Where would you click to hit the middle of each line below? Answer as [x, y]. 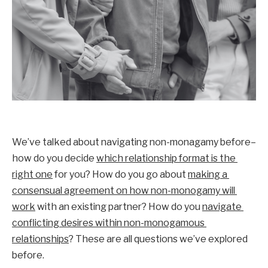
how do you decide [54, 159]
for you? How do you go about [120, 175]
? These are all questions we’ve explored [158, 239]
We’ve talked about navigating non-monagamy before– [134, 142]
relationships [40, 239]
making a [208, 175]
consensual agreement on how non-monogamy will [124, 191]
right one [32, 175]
